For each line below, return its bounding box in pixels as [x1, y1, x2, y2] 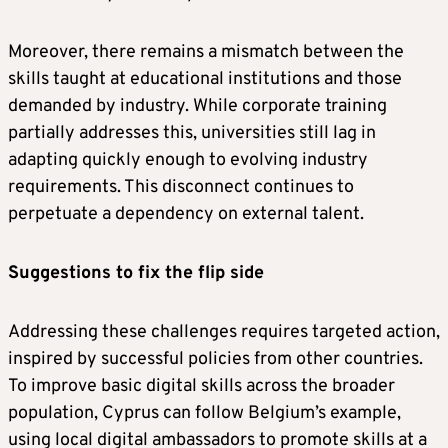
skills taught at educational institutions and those [8, 68, 402, 92]
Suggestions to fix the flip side [8, 262, 264, 286]
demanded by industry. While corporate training [8, 95, 387, 119]
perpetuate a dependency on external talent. [8, 203, 364, 227]
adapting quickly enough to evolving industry [8, 149, 368, 173]
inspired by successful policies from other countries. [8, 348, 423, 372]
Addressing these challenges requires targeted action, [8, 321, 440, 345]
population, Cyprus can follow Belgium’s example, [8, 402, 401, 426]
